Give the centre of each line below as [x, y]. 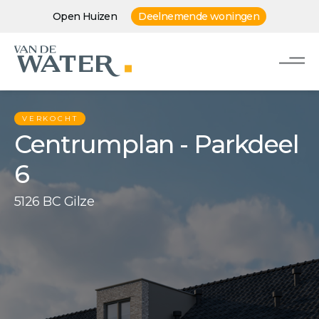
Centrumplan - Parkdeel [157, 144]
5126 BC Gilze [54, 202]
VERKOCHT [50, 119]
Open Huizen [85, 16]
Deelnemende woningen [199, 16]
